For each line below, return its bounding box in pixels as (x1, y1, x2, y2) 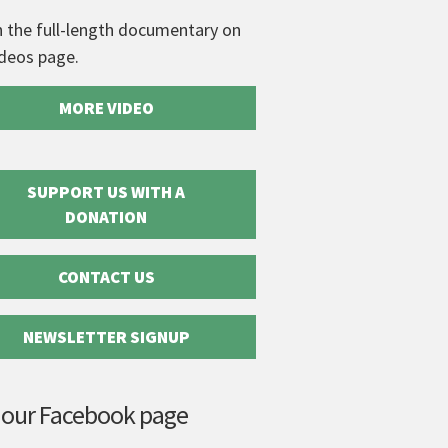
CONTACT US (57, 266, 155, 288)
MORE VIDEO (58, 97, 154, 119)
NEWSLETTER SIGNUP (22, 326, 190, 348)
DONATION (65, 206, 147, 228)
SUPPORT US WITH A (27, 181, 185, 203)
